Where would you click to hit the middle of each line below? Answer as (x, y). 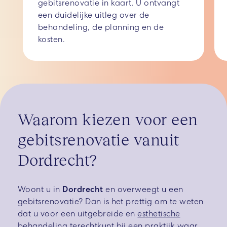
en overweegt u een (144, 190)
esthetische (159, 214)
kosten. (52, 40)
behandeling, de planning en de (101, 27)
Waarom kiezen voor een (108, 119)
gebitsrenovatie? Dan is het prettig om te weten (111, 202)
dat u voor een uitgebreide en (78, 214)
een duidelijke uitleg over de (94, 15)
